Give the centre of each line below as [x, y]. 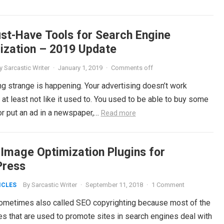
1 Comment [168, 185]
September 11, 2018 [114, 185]
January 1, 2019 [80, 68]
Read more [118, 113]
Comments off [132, 68]
